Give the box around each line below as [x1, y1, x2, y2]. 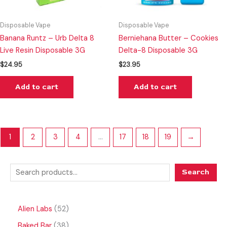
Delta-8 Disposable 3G [119, 45, 198, 55]
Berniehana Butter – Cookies [119, 33, 218, 43]
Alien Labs [18, 204, 52, 214]
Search [182, 167, 210, 177]
